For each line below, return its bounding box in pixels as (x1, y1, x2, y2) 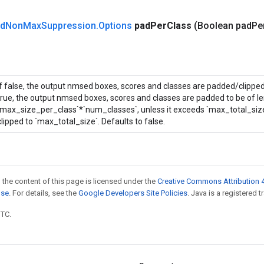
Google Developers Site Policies (78, 189, 187, 197)
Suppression (41, 20, 96, 31)
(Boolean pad (194, 20, 252, 31)
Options (98, 20, 132, 31)
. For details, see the (9, 189, 78, 197)
